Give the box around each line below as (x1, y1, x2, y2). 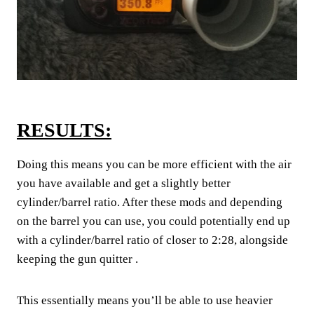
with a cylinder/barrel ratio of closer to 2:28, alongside (17, 233, 288, 247)
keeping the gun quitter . (17, 252, 138, 266)
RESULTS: (17, 118, 111, 141)
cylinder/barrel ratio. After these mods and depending (17, 195, 282, 209)
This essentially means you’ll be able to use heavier (17, 293, 273, 307)
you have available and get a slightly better (17, 176, 231, 190)
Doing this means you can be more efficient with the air (17, 157, 292, 171)
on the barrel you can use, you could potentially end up (17, 214, 290, 228)
